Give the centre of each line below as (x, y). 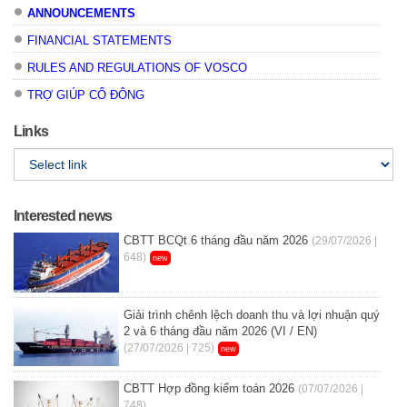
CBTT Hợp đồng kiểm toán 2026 (208, 389)
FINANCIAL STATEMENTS (99, 41)
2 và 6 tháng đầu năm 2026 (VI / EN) (220, 331)
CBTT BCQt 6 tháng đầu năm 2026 (215, 241)
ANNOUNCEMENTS (81, 14)
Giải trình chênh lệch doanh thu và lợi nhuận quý (251, 314)
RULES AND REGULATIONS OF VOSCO (137, 68)
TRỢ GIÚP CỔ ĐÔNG (86, 95)
